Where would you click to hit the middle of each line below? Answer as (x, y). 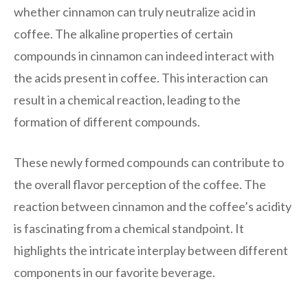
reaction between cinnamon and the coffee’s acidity (153, 206)
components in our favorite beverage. (114, 272)
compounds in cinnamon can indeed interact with (144, 55)
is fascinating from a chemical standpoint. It (129, 228)
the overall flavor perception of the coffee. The (140, 184)
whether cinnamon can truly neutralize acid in (135, 11)
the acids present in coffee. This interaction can (141, 77)
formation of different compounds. (107, 121)
